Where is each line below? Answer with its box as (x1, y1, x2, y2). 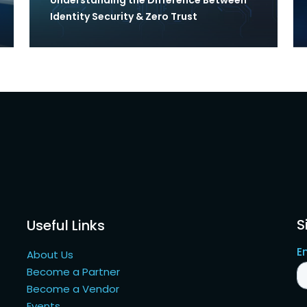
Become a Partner (27, 264, 121, 279)
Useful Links (27, 215, 106, 235)
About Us (27, 247, 74, 262)
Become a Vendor (27, 281, 120, 296)
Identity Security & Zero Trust (49, 9, 197, 23)
